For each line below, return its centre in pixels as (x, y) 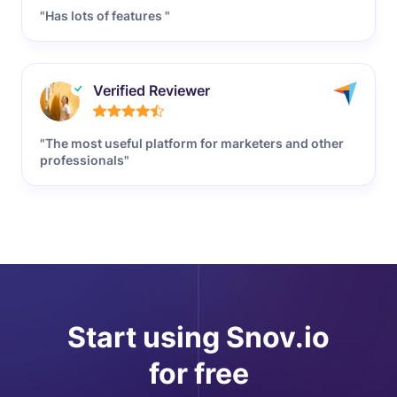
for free (198, 373)
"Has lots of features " (105, 15)
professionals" (85, 160)
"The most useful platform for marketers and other (192, 143)
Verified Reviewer (152, 90)
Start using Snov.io (198, 337)
